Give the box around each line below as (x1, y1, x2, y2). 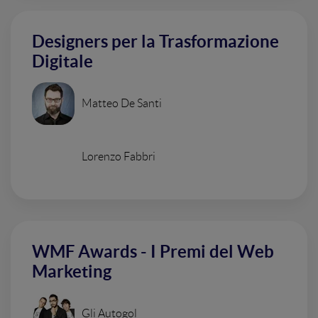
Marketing (32, 262, 111, 281)
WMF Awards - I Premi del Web (32, 242, 274, 261)
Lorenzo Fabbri (82, 150, 155, 163)
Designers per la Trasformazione (32, 32, 279, 51)
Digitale (32, 52, 93, 71)
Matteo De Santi (82, 97, 162, 109)
